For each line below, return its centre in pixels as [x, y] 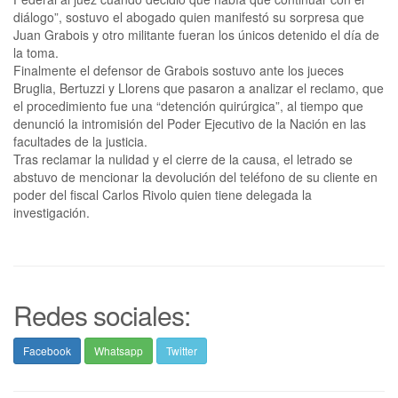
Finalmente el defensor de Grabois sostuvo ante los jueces [179, 70]
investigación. [52, 212]
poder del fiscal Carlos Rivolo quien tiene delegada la [163, 195]
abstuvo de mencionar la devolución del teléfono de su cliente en [195, 177]
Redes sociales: [102, 315]
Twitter [182, 350]
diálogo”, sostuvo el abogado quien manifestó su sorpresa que [189, 17]
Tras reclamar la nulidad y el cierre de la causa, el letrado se [183, 159]
